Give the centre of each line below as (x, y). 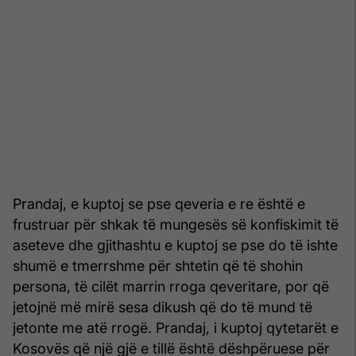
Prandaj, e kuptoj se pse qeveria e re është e (159, 203)
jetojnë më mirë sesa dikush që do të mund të (163, 307)
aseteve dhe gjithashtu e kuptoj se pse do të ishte (175, 245)
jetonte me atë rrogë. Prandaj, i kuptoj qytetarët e (176, 327)
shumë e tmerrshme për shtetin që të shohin (158, 265)
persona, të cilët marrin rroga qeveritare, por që (171, 286)
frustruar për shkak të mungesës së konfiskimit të (176, 224)
